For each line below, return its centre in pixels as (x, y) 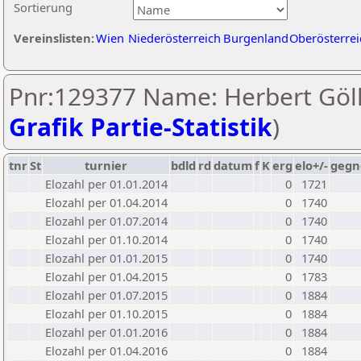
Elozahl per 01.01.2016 (106, 332)
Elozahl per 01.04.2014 (106, 202)
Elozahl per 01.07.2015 (106, 295)
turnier (106, 165)
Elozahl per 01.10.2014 (106, 239)
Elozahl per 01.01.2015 (106, 258)
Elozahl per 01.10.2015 (106, 313)
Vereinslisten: (54, 38)
